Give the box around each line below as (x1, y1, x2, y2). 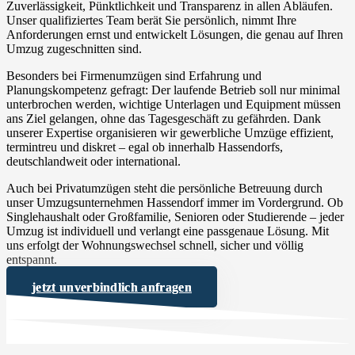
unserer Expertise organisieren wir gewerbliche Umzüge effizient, (6, 125, 334, 139)
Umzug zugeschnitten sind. (6, 41, 142, 55)
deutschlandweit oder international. (6, 154, 181, 168)
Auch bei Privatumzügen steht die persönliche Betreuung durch (6, 181, 323, 195)
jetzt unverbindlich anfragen (32, 280, 192, 294)
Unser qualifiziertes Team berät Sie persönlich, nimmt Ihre (6, 13, 296, 27)
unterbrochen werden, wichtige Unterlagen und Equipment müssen (6, 97, 341, 111)
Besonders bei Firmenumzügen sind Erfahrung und (6, 68, 261, 82)
